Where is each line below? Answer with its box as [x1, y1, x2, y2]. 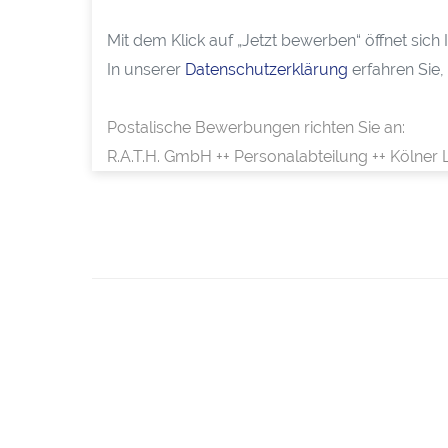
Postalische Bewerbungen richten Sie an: [107, 118, 405, 138]
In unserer [107, 60, 185, 80]
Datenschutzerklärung [185, 60, 348, 80]
